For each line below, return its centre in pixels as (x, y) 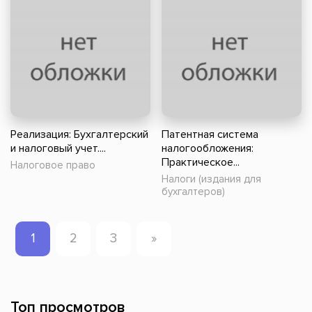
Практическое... (201, 163)
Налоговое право (53, 165)
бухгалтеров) (193, 192)
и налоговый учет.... (58, 149)
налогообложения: (208, 149)
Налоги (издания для (211, 179)
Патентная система (210, 135)
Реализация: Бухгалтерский (79, 135)
